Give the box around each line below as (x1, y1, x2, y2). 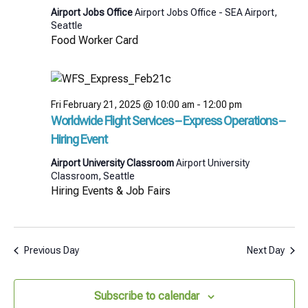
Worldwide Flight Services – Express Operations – (50, 113, 285, 129)
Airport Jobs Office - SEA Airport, (134, 7, 277, 19)
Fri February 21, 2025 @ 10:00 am (50, 99, 195, 111)
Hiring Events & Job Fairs (50, 184, 170, 198)
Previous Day (23, 245, 79, 256)
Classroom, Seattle (50, 170, 135, 182)
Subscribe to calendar (93, 289, 199, 303)
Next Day (246, 245, 285, 256)
